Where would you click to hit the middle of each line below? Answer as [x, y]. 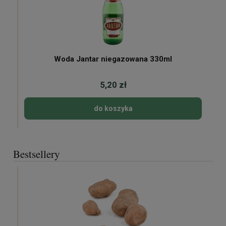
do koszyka [113, 108]
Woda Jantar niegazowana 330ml [161, 59]
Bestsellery [37, 154]
